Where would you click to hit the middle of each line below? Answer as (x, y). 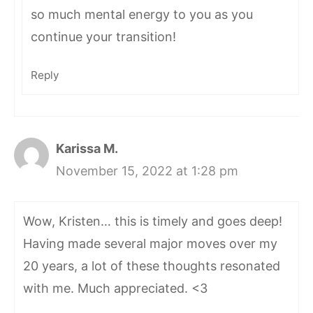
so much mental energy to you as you (142, 14)
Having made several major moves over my (150, 243)
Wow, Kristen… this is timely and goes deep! (153, 221)
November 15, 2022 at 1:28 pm (147, 170)
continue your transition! (103, 36)
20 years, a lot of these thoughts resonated (152, 265)
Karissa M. (87, 148)
